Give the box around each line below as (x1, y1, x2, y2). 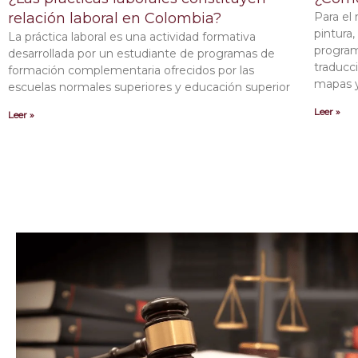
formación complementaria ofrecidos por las (8, 63, 254, 78)
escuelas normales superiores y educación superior (8, 80, 290, 95)
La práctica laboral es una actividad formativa (8, 30, 256, 45)
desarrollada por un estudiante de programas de (8, 46, 275, 62)
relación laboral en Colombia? (8, 10, 221, 28)
